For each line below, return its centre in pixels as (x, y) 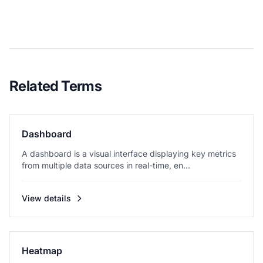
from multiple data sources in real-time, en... (106, 165)
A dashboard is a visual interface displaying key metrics (129, 154)
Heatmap (42, 251)
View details (46, 198)
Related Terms (56, 86)
